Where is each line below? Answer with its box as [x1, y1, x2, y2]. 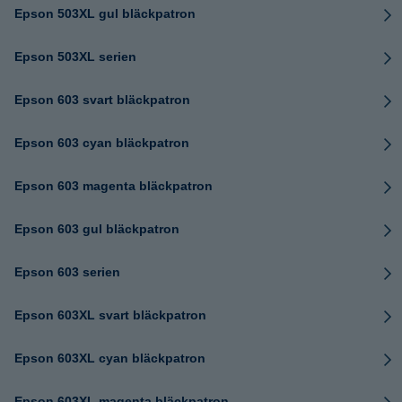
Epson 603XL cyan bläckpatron [14, 351, 205, 365]
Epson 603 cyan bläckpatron [14, 135, 189, 150]
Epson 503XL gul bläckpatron [14, 6, 196, 21]
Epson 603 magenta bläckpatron [14, 179, 213, 193]
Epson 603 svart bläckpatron [14, 92, 190, 107]
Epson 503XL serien [14, 49, 136, 64]
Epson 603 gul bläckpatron [14, 222, 179, 236]
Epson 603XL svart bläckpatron [14, 308, 206, 322]
